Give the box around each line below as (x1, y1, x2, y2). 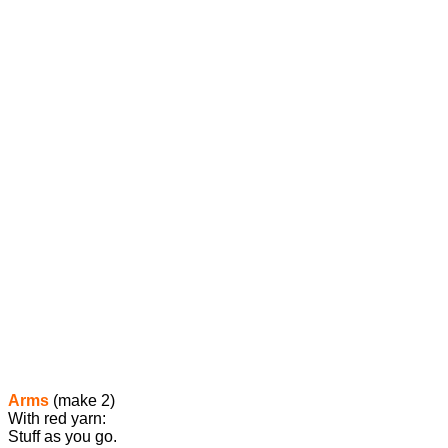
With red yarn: (8, 410, 106, 428)
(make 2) (49, 392, 115, 410)
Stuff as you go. (8, 428, 117, 446)
